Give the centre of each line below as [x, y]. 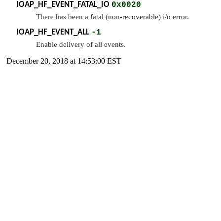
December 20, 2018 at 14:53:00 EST [64, 61]
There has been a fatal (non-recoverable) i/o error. [112, 17]
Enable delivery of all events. [81, 44]
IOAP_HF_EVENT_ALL [53, 32]
